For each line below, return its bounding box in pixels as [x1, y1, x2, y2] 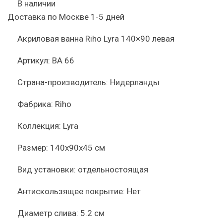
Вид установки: [17, 165, 76, 174]
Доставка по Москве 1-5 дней [7, 12, 124, 22]
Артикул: [17, 55, 50, 65]
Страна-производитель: [17, 77, 108, 87]
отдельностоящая [78, 165, 148, 174]
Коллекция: [17, 121, 61, 131]
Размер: [17, 143, 48, 153]
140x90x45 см [50, 143, 105, 153]
